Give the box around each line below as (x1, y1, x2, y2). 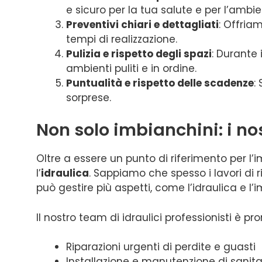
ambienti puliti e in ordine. (66, 61, 196, 75)
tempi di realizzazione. (66, 32, 177, 46)
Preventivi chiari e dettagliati (66, 17, 219, 32)
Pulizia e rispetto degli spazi (66, 46, 212, 61)
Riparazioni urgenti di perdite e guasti (66, 240, 256, 254)
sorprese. (66, 90, 111, 105)
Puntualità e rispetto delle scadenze (66, 75, 254, 90)
